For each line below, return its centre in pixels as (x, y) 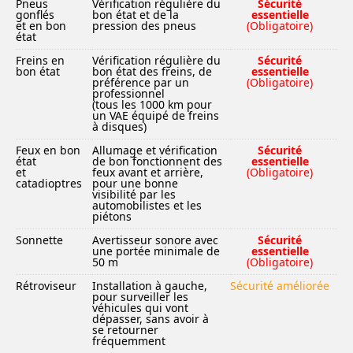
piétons (112, 216)
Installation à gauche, (150, 286)
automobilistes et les (147, 205)
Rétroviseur (46, 286)
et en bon (41, 26)
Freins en (40, 60)
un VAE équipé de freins (156, 115)
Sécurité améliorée (280, 286)
